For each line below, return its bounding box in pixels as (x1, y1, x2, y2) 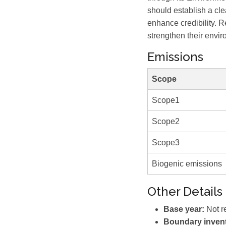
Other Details (147, 184, 222, 199)
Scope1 (152, 96, 180, 104)
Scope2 (152, 117, 180, 126)
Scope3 (152, 138, 180, 147)
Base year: (163, 205, 204, 213)
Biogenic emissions (152, 159, 222, 168)
